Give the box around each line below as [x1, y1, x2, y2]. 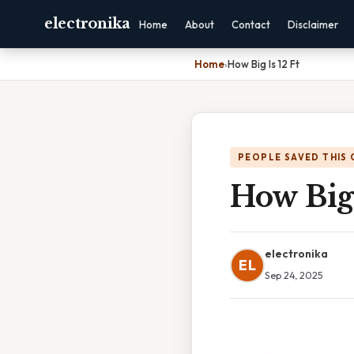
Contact [231, 18, 270, 31]
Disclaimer [287, 18, 338, 31]
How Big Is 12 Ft [228, 58, 299, 70]
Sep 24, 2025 [265, 269, 323, 281]
